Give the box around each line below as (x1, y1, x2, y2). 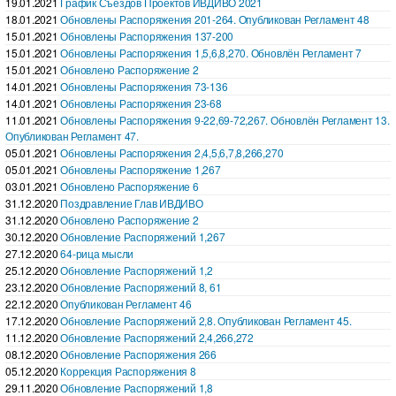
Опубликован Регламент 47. (5, 127, 140, 143)
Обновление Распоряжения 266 (60, 346, 217, 362)
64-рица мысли (60, 245, 134, 261)
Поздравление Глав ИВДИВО (60, 194, 203, 210)
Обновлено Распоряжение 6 (60, 178, 199, 194)
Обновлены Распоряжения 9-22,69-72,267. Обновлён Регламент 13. (60, 111, 390, 127)
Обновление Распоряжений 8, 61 (60, 278, 222, 294)
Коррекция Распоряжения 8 (60, 362, 196, 378)
